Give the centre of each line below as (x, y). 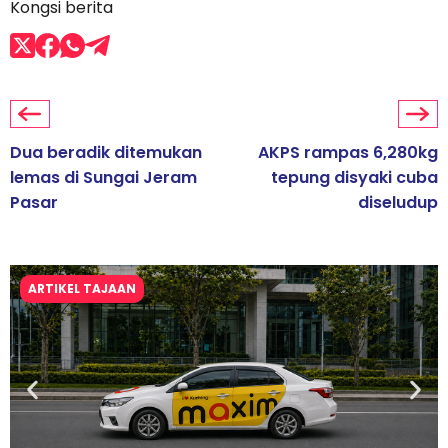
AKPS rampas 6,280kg (348, 153)
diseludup (398, 203)
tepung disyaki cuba (354, 178)
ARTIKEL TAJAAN (82, 289)
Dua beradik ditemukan (106, 153)
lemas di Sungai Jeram (103, 178)
